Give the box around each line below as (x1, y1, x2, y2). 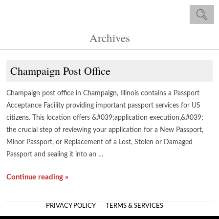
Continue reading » (6, 174, 69, 181)
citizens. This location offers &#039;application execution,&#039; (6, 114, 204, 121)
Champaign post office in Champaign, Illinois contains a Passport (6, 90, 200, 97)
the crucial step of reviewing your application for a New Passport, (6, 127, 204, 133)
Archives (89, 30, 130, 45)
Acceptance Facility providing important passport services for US (6, 102, 201, 109)
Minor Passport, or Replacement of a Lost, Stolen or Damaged (6, 139, 193, 146)
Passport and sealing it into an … (6, 151, 104, 158)
